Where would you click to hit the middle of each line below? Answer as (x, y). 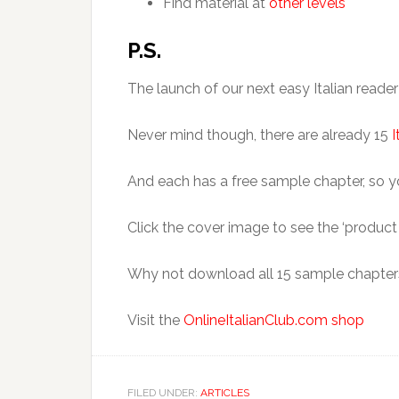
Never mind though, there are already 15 (260, 135)
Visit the (155, 320)
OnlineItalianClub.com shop (274, 320)
